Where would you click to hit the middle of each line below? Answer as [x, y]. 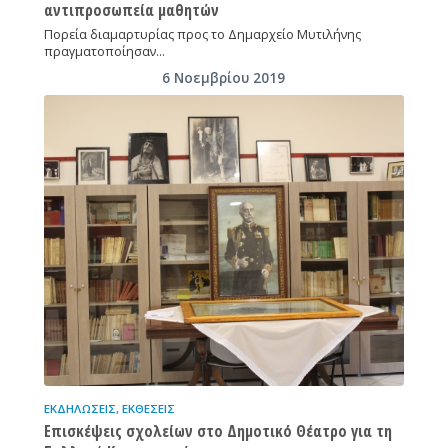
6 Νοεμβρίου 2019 [224, 78]
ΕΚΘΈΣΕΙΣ [148, 409]
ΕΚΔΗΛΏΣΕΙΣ [79, 409]
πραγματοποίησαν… [104, 52]
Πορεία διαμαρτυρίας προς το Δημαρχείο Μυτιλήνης [202, 35]
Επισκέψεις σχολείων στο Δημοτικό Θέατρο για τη [217, 431]
